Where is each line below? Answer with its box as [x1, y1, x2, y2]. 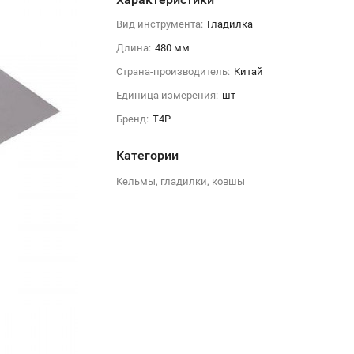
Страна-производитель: [115, 65, 230, 77]
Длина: [115, 41, 151, 54]
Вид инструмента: [115, 17, 203, 30]
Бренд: [115, 112, 149, 125]
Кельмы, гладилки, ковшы [115, 175, 245, 187]
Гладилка [206, 17, 253, 30]
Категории [115, 147, 179, 163]
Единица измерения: [115, 88, 218, 101]
